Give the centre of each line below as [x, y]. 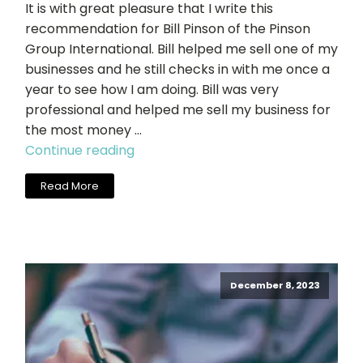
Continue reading [80, 150]
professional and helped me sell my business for [178, 110]
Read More [70, 186]
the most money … [83, 130]
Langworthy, [173, 170]
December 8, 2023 [275, 286]
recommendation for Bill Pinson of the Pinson [168, 29]
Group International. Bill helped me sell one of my [181, 49]
